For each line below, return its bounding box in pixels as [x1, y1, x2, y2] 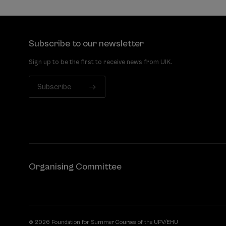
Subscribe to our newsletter [28, 38, 144, 49]
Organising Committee [28, 161, 122, 173]
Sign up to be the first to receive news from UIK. [28, 58, 172, 67]
